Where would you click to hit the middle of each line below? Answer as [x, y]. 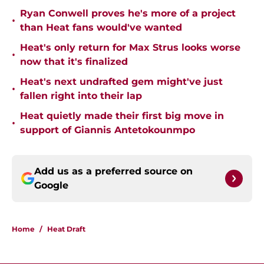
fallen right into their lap [81, 96]
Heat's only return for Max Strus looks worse [130, 48]
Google [51, 186]
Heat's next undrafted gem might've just [121, 82]
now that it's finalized [74, 62]
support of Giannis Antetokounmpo [108, 130]
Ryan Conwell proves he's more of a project [128, 14]
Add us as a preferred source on [113, 171]
